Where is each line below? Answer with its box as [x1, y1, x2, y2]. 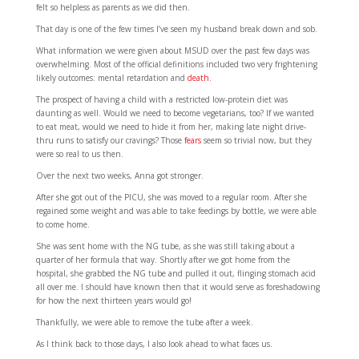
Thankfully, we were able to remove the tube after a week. [35, 316, 253, 328]
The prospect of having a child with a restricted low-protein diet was [35, 93, 288, 105]
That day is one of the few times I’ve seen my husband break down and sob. [35, 22, 317, 34]
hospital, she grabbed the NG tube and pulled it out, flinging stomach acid [35, 267, 316, 279]
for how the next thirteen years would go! [35, 294, 192, 306]
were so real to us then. [35, 147, 123, 159]
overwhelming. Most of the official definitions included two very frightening [35, 58, 317, 70]
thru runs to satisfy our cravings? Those [35, 134, 184, 146]
